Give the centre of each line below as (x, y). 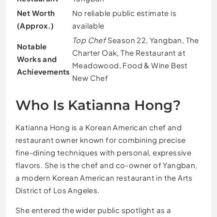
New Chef (90, 78)
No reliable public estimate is (124, 13)
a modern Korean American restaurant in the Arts (104, 177)
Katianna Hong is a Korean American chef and (99, 127)
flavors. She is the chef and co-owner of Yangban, (107, 165)
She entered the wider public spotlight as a (93, 210)
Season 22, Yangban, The (152, 40)
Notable (32, 46)
